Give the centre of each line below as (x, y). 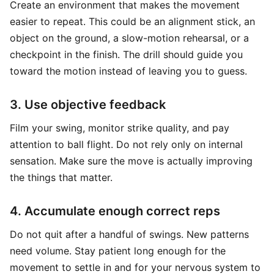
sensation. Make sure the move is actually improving (131, 161)
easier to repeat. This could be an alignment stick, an (132, 21)
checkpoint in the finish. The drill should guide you (126, 54)
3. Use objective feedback (88, 105)
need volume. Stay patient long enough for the (118, 251)
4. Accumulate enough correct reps (115, 211)
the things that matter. (61, 177)
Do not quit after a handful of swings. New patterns (129, 234)
